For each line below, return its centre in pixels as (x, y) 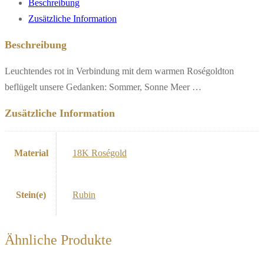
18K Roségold (100, 153)
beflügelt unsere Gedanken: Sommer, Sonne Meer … (103, 87)
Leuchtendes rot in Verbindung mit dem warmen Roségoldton (119, 71)
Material (31, 153)
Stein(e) (31, 194)
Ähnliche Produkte (58, 240)
